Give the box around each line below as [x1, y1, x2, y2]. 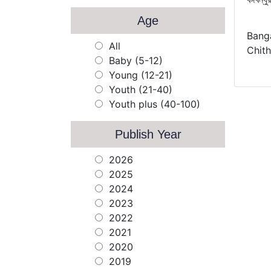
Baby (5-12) [109, 54, 163, 67]
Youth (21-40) [109, 83, 172, 96]
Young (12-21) [109, 69, 172, 82]
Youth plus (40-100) [109, 98, 200, 111]
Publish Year [114, 128, 181, 142]
